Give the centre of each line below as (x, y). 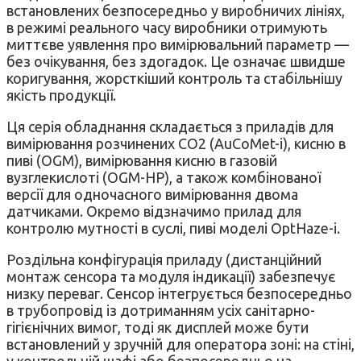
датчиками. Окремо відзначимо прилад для (154, 212)
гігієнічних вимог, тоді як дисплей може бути (158, 328)
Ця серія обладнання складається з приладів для (170, 127)
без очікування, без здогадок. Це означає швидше (176, 62)
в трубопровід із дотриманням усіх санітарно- (161, 311)
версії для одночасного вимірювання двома (152, 195)
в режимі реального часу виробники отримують (167, 28)
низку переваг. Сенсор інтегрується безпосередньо (179, 294)
